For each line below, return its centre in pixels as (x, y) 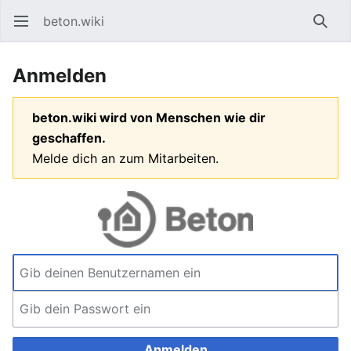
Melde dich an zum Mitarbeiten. (125, 158)
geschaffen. (69, 138)
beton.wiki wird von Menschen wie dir (149, 118)
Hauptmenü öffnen (28, 29)
